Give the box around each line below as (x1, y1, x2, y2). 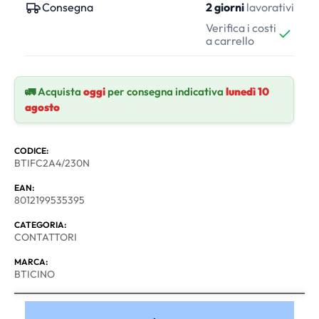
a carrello (206, 33, 254, 48)
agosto (25, 100, 60, 114)
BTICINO (14, 267, 55, 281)
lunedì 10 (226, 84, 269, 98)
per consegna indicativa (105, 84, 226, 98)
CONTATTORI (14, 230, 77, 244)
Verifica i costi (206, 20, 276, 35)
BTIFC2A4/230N (14, 156, 90, 169)
